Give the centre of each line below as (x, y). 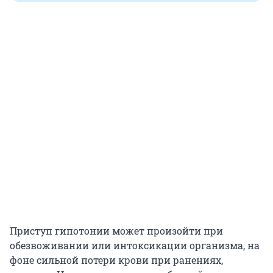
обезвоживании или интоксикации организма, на (135, 246)
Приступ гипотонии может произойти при (116, 231)
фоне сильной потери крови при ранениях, (116, 260)
